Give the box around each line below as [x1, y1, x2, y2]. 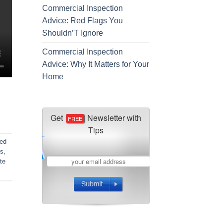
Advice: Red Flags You [42, 16, 123, 25]
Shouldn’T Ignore [42, 28, 103, 37]
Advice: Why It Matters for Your [42, 59, 149, 68]
